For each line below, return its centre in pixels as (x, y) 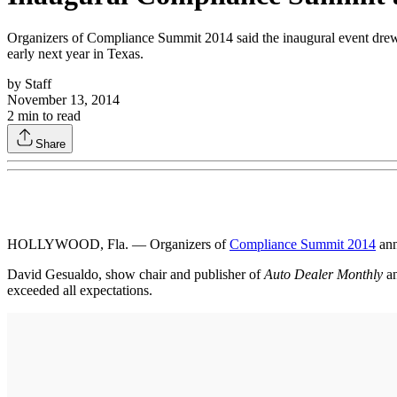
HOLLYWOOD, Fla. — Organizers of (118, 244)
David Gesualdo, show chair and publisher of (136, 274)
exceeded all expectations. (80, 290)
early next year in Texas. (75, 53)
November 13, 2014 (63, 99)
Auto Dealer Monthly (323, 274)
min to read (47, 115)
